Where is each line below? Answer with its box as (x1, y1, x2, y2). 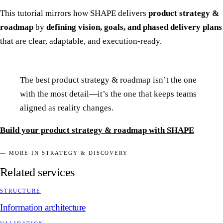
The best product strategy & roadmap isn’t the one (20, 75, 197, 85)
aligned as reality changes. (20, 103, 113, 112)
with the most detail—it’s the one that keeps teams (20, 89, 197, 99)
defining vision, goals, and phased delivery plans (46, 22, 222, 32)
